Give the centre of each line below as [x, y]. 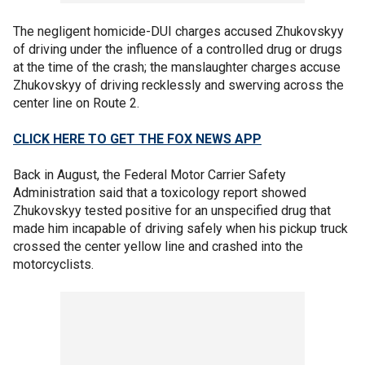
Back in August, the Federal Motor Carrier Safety [150, 174]
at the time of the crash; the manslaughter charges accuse [177, 67]
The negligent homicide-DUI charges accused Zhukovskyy [178, 31]
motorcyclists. [53, 264]
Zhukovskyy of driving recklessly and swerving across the [178, 85]
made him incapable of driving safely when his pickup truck [180, 228]
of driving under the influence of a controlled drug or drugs [178, 49]
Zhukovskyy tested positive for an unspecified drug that [172, 210]
